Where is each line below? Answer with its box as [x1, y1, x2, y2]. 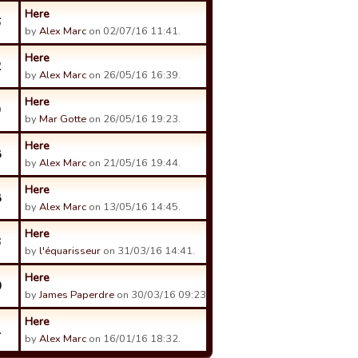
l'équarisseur [39, 244, 101, 258]
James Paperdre [39, 288, 114, 302]
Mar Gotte [39, 112, 86, 126]
